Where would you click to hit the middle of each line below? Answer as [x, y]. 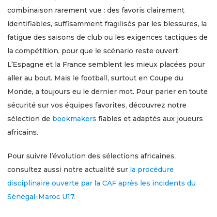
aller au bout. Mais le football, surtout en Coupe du [95, 78]
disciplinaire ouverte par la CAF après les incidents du [101, 183]
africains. [23, 132]
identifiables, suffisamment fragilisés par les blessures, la [107, 24]
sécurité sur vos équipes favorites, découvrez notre [97, 105]
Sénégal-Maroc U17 [41, 197]
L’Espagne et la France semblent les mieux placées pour [106, 64]
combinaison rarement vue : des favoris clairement [96, 10]
